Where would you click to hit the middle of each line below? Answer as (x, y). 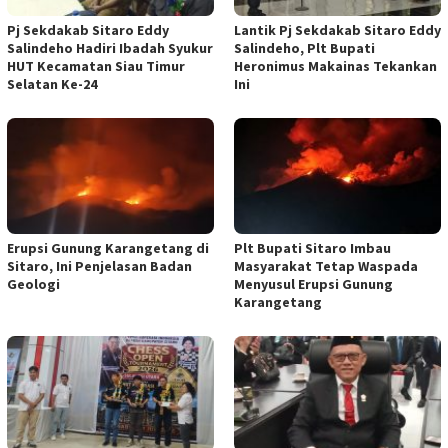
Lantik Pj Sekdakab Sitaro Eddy (337, 29)
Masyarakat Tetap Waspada (326, 265)
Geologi (33, 283)
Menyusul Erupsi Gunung (313, 283)
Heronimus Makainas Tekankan (335, 65)
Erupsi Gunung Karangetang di (108, 247)
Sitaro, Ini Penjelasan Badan (99, 265)
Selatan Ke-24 (52, 83)
